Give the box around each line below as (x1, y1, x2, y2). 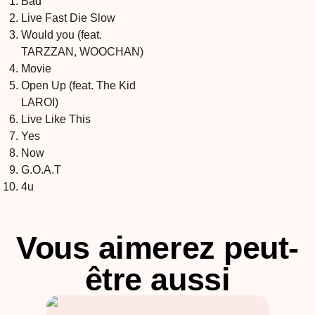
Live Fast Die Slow (21, 11, 115, 24)
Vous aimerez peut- (16, 230, 299, 266)
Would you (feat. (21, 28, 102, 41)
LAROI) (21, 96, 58, 108)
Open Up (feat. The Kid (21, 79, 136, 91)
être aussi (84, 262, 231, 298)
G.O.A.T (21, 163, 61, 176)
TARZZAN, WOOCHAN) (21, 45, 143, 58)
